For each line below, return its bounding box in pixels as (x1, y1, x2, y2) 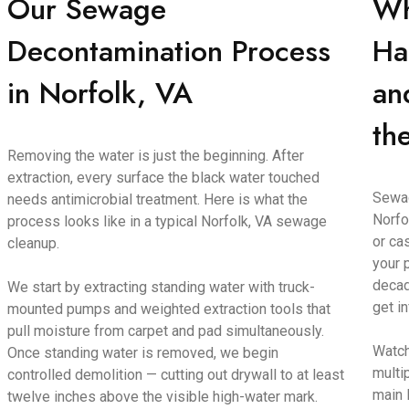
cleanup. (7, 235, 60, 252)
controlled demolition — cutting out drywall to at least (7, 366, 345, 383)
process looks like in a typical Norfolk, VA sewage (7, 213, 328, 230)
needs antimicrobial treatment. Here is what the (7, 191, 309, 208)
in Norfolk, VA (7, 72, 194, 114)
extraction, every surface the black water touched (7, 169, 320, 186)
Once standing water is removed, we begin (7, 344, 279, 362)
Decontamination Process (7, 30, 331, 72)
